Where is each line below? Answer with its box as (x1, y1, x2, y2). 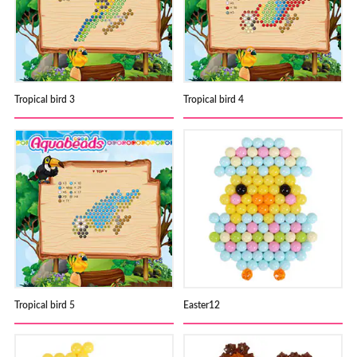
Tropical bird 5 (14, 300, 75, 310)
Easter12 (183, 300, 221, 310)
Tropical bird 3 (14, 95, 75, 105)
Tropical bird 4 (183, 95, 245, 105)
